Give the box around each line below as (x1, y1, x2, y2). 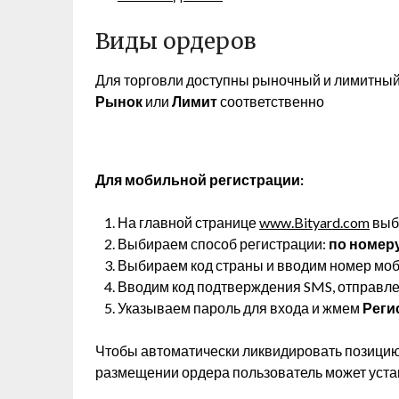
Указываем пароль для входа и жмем (118, 299, 362, 316)
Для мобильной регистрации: (95, 171, 304, 188)
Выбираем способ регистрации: (118, 235, 329, 252)
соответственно (220, 93, 324, 110)
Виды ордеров (95, 28, 256, 55)
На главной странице (118, 214, 259, 231)
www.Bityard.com (259, 214, 370, 231)
